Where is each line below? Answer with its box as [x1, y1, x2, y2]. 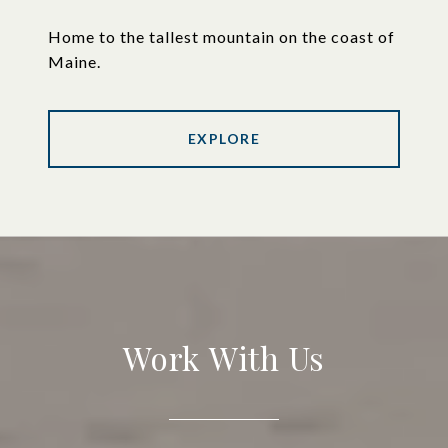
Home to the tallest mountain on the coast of [48, 27, 395, 47]
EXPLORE [187, 130, 261, 148]
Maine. [48, 52, 101, 72]
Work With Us [123, 336, 325, 380]
